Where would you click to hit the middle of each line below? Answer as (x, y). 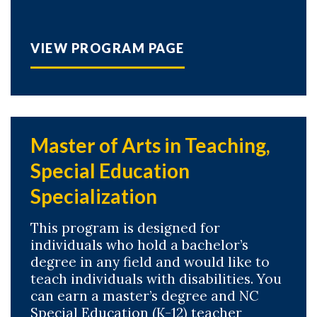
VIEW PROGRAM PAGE (108, 48)
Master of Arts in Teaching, (150, 145)
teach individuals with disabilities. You (156, 279)
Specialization (94, 196)
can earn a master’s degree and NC (145, 296)
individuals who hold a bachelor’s (139, 245)
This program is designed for (125, 228)
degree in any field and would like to (150, 262)
